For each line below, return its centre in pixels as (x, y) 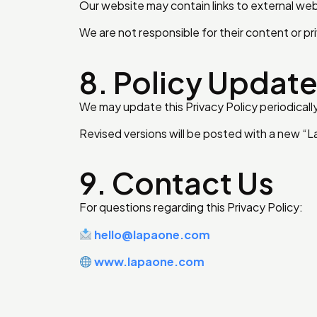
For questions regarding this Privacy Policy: (191, 207)
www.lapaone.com (150, 262)
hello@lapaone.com (152, 234)
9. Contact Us (177, 183)
